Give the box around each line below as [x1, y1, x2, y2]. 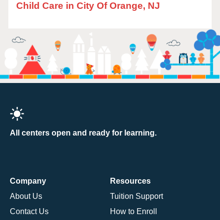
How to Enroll [110, 207, 157, 216]
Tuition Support [110, 192, 163, 200]
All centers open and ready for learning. [10, 128, 157, 137]
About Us [10, 192, 42, 200]
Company [10, 176, 46, 185]
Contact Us [10, 207, 49, 216]
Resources [110, 176, 151, 185]
